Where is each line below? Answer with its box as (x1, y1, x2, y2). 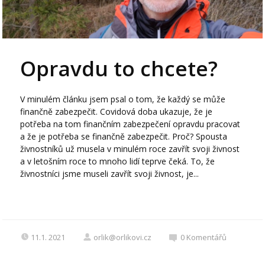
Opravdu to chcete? (20, 54, 229, 82)
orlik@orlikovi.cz (93, 231, 152, 243)
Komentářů (186, 231, 227, 243)
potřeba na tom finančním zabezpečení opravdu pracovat (20, 118, 241, 130)
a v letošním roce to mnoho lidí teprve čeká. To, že (20, 155, 215, 167)
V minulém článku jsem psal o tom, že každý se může (20, 93, 226, 105)
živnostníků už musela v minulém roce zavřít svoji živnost (20, 143, 240, 154)
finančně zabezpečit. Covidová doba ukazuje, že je (20, 105, 213, 117)
